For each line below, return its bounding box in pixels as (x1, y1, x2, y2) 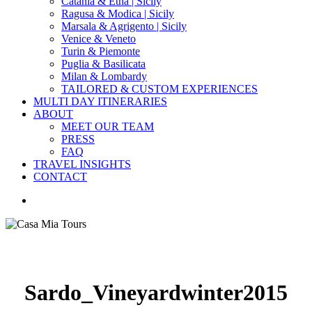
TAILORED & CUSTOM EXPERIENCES (61, 83, 258, 95)
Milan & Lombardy (61, 70, 147, 82)
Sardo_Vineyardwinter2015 (24, 280, 288, 306)
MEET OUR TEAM (61, 120, 154, 132)
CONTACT (33, 171, 87, 182)
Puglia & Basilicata (61, 58, 146, 70)
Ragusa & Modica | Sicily (61, 8, 174, 19)
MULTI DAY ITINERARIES (33, 95, 167, 107)
